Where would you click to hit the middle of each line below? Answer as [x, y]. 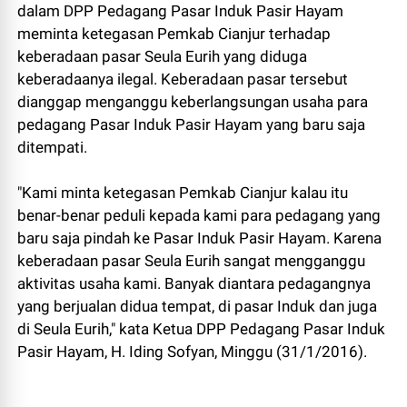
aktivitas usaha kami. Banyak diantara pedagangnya [194, 284]
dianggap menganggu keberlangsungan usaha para [193, 102]
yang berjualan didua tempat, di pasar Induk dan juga [198, 307]
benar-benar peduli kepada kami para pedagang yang [199, 216]
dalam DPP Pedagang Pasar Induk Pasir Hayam [181, 11]
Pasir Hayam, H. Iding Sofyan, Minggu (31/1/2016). [193, 352]
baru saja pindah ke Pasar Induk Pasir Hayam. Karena [200, 238]
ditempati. [53, 148]
